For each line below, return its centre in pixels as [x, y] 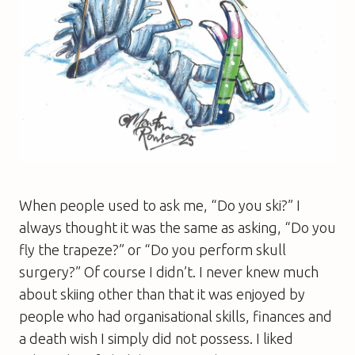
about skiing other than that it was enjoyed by [162, 294]
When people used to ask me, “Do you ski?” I [160, 205]
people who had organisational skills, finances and [176, 316]
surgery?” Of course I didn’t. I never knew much [169, 271]
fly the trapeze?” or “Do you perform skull [153, 249]
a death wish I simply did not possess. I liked [156, 338]
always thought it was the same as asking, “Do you [177, 227]
